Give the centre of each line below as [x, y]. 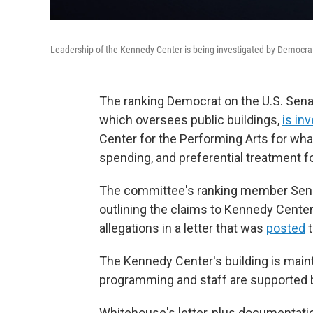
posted [286, 228]
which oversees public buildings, [191, 120]
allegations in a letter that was [183, 228]
